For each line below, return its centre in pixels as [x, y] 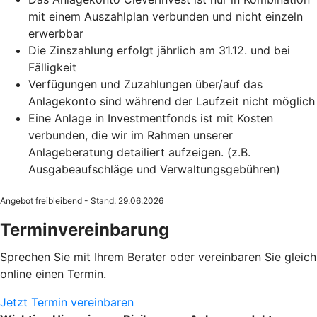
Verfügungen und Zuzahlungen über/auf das [145, 84]
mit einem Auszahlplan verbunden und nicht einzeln [166, 16]
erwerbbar [56, 33]
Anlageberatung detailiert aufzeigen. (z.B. [139, 152]
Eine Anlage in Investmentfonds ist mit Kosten [151, 118]
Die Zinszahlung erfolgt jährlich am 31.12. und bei [159, 50]
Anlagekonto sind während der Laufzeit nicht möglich [172, 101]
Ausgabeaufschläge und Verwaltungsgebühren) [154, 169]
